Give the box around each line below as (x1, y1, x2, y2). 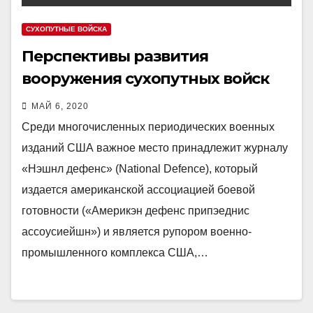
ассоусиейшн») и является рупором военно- (22, 226, 252, 238)
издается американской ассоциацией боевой (22, 184, 255, 196)
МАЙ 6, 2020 (31, 101, 89, 111)
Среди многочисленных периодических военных (22, 121, 275, 133)
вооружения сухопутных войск (22, 69, 270, 88)
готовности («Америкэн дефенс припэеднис (22, 205, 249, 217)
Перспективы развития (22, 47, 208, 66)
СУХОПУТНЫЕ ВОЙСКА (26, 25, 107, 33)
